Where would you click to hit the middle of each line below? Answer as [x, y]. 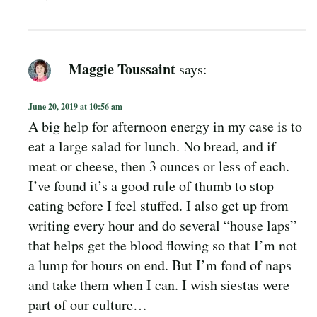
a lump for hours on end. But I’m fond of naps [160, 265]
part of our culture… [88, 305]
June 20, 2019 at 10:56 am [75, 107]
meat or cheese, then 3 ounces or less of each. [159, 166]
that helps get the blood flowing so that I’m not [163, 246]
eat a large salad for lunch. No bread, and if [152, 146]
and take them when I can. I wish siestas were [159, 285]
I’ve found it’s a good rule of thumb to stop [151, 186]
